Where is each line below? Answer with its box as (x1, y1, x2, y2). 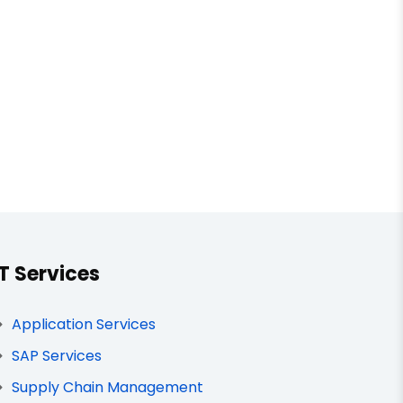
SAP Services (12, 345, 103, 366)
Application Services (12, 314, 157, 335)
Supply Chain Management (12, 377, 204, 398)
